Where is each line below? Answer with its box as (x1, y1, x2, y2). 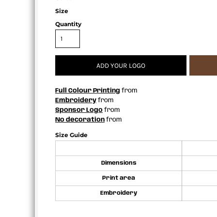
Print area (102, 175, 135, 181)
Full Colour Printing (55, 88, 120, 94)
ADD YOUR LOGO (96, 62, 145, 70)
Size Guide (55, 131, 88, 139)
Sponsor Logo (55, 107, 103, 113)
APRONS (6, 4, 44, 14)
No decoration (55, 117, 105, 123)
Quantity (55, 20, 81, 28)
